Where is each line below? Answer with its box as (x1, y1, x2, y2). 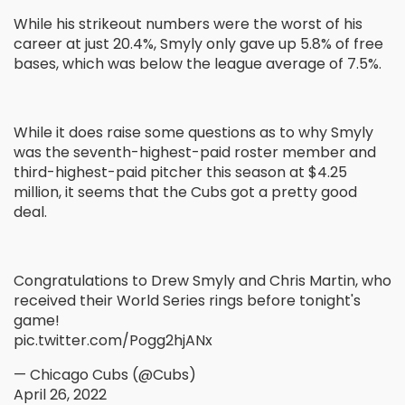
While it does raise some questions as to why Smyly (14, 122, 373, 144)
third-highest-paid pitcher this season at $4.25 (14, 162, 347, 184)
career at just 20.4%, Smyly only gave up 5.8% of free (14, 33, 383, 55)
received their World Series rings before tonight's (14, 290, 361, 312)
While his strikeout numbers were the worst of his (14, 14, 363, 35)
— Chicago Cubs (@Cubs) (14, 364, 196, 386)
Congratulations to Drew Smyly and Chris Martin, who (14, 270, 391, 292)
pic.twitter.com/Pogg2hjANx (14, 330, 212, 352)
